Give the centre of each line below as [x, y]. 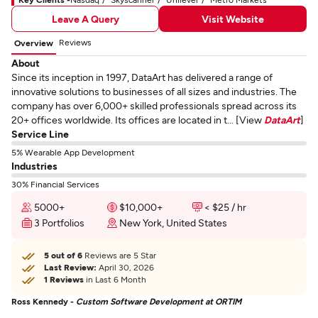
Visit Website [233, 18]
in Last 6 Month [115, 279]
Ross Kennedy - [44, 301]
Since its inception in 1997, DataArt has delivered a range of [142, 77]
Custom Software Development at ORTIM [159, 301]
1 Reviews [64, 279]
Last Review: [70, 267]
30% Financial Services [55, 184]
